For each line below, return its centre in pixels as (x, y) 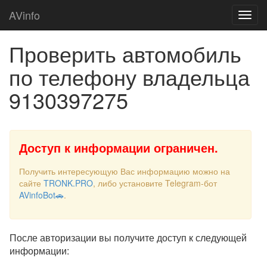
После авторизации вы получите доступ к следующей (128, 237)
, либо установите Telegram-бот (155, 183)
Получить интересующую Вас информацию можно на (125, 171)
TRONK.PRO (68, 183)
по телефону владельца (129, 77)
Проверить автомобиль (125, 53)
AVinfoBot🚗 (41, 195)
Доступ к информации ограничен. (119, 148)
